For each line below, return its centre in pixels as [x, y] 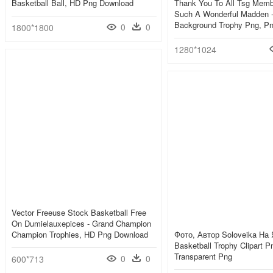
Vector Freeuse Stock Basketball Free [79, 213]
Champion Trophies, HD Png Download [80, 235]
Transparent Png [203, 257]
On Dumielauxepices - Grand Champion [81, 224]
